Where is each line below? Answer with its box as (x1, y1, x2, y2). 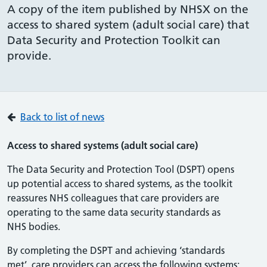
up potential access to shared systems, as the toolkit (7, 178, 232, 190)
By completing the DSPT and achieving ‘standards (7, 244, 225, 256)
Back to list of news (20, 111, 104, 123)
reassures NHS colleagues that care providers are (7, 192, 219, 204)
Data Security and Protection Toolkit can (7, 33, 221, 47)
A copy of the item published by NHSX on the (7, 2, 249, 16)
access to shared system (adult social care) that (7, 18, 249, 32)
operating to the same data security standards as (7, 206, 221, 218)
